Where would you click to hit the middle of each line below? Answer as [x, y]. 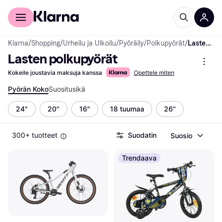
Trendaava [139, 158]
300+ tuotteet [35, 135]
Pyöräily [131, 43]
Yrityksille [55, 7]
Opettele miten [154, 73]
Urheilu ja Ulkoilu [89, 43]
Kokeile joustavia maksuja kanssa [55, 73]
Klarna [18, 43]
